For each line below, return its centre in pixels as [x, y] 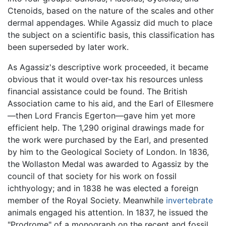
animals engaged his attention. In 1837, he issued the [108, 212]
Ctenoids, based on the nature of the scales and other [111, 10]
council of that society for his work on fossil [92, 176]
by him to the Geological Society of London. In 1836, [108, 152]
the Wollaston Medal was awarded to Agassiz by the [108, 164]
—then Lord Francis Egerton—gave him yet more [101, 115]
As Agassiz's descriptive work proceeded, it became [108, 67]
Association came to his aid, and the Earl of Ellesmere [110, 103]
